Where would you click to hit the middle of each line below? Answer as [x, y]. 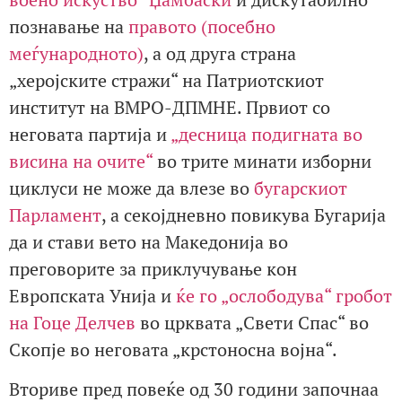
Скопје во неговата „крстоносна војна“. [173, 349]
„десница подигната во [267, 134]
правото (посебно [202, 26]
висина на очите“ [81, 161]
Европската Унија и [92, 295]
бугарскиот [301, 188]
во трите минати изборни [262, 161]
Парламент [55, 214]
